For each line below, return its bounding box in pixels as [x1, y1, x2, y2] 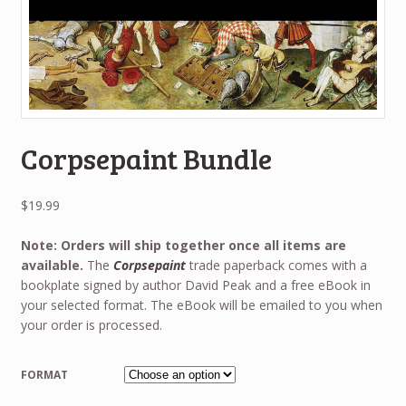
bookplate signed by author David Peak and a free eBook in [20, 276, 371, 295]
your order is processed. [20, 316, 162, 334]
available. [20, 256, 83, 275]
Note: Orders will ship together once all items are [20, 237, 346, 255]
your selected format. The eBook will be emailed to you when [20, 296, 382, 314]
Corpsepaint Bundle [20, 139, 272, 179]
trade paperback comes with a [185, 256, 367, 275]
